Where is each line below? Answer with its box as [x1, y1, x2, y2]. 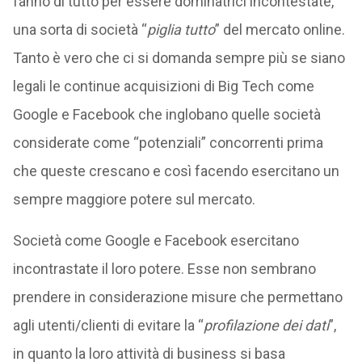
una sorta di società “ [12, 21, 147, 38]
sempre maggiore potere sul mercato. [12, 191, 255, 208]
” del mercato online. [214, 21, 345, 38]
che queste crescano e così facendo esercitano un [12, 162, 339, 179]
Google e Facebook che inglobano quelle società [12, 106, 321, 123]
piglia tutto [146, 21, 215, 38]
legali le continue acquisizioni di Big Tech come [12, 78, 314, 95]
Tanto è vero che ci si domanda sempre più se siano [12, 49, 345, 66]
